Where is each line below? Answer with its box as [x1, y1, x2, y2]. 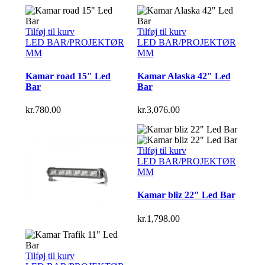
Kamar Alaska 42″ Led [137, 70, 231, 81]
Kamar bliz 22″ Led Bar [137, 190, 235, 201]
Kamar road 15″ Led [25, 70, 111, 81]
